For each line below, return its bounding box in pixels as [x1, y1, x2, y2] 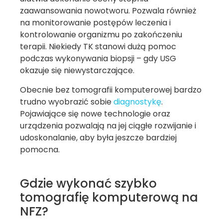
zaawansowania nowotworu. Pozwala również [20, 5, 196, 17]
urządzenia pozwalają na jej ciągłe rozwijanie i [20, 119, 196, 131]
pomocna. [20, 143, 60, 155]
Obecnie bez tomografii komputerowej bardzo [20, 84, 202, 96]
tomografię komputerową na [20, 189, 198, 206]
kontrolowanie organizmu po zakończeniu [20, 29, 182, 41]
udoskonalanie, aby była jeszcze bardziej [20, 131, 177, 143]
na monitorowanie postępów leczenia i [20, 17, 171, 29]
